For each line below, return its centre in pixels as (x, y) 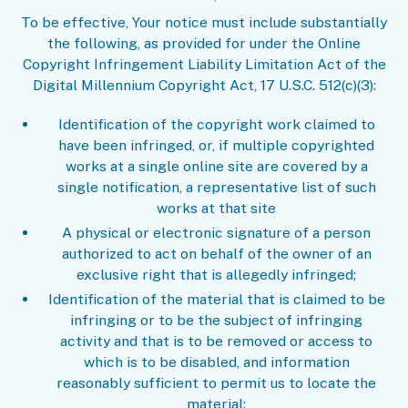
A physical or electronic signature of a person (217, 233)
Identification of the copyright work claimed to (216, 125)
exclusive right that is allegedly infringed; (217, 275)
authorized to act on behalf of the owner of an (216, 254)
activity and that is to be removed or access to (217, 341)
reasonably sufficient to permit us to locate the (217, 382)
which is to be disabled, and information (216, 362)
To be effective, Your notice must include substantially (204, 23)
